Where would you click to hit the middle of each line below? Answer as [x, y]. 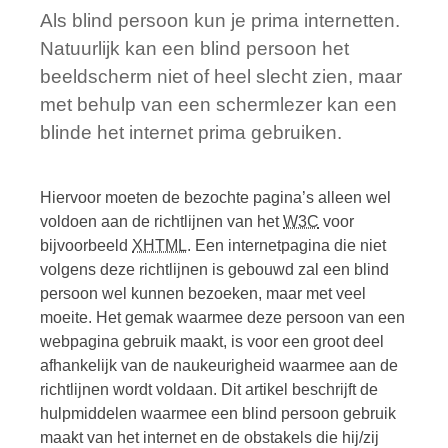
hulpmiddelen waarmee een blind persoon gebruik [218, 413]
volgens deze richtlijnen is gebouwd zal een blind [214, 269]
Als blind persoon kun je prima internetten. [220, 21]
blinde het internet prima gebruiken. [191, 133]
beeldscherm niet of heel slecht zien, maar [221, 77]
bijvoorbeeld [86, 245]
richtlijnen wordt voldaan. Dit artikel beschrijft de [209, 389]
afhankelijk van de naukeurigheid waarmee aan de [219, 365]
